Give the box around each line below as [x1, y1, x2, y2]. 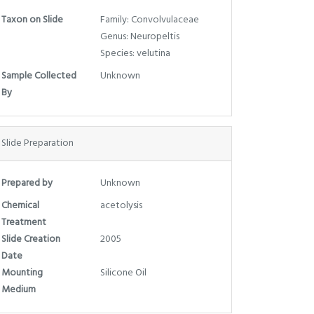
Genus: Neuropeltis [100, 28, 179, 45]
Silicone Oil [100, 264, 146, 281]
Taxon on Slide [1, 11, 63, 28]
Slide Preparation [1, 135, 74, 151]
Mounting [1, 264, 43, 281]
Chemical [1, 197, 39, 214]
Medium [1, 281, 36, 298]
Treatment [1, 214, 46, 231]
